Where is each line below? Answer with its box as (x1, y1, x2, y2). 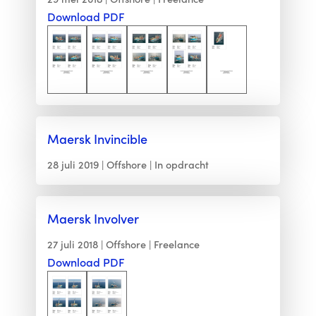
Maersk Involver (47, 209, 139, 227)
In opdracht (154, 157, 209, 171)
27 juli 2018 (47, 236, 98, 251)
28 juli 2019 (47, 157, 99, 171)
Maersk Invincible (47, 129, 147, 147)
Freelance (153, 236, 200, 251)
